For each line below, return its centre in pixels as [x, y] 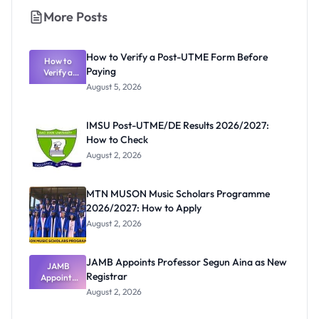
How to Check [117, 140]
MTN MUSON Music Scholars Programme [178, 194]
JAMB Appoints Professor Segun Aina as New [187, 262]
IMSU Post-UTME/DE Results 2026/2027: [178, 125]
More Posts [75, 17]
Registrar [107, 276]
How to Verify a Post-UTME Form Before [177, 57]
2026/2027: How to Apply [144, 208]
